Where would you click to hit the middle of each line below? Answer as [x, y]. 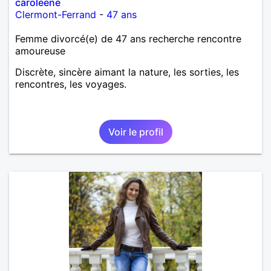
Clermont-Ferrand [56, 14]
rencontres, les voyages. [71, 84]
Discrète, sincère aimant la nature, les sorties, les [127, 72]
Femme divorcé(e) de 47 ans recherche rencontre [128, 38]
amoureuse [40, 51]
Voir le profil [135, 132]
